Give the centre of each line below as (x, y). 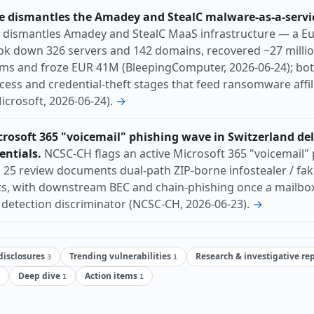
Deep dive (40, 276)
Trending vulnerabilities (121, 257)
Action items (112, 276)
